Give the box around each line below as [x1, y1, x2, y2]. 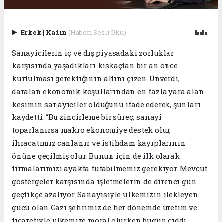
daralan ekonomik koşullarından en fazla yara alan [12, 86, 204, 97]
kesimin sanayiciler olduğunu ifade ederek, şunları [12, 99, 201, 110]
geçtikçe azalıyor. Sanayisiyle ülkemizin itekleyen [12, 189, 198, 200]
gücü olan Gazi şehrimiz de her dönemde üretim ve [12, 202, 197, 213]
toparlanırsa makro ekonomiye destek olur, [12, 125, 171, 135]
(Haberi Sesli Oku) [68, 28, 126, 37]
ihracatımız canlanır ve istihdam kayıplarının [12, 138, 186, 148]
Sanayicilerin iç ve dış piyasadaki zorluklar [12, 48, 174, 58]
